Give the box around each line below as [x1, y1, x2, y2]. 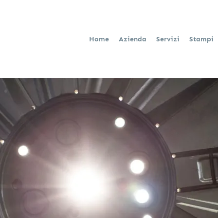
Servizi [156, 35, 182, 43]
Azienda [118, 35, 148, 43]
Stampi [189, 35, 216, 43]
